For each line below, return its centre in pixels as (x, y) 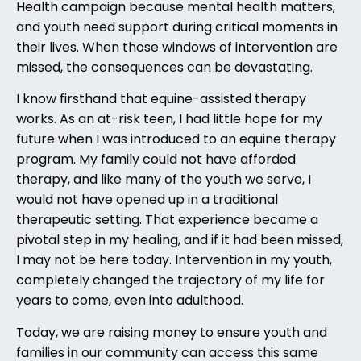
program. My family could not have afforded (156, 161)
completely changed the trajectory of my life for (170, 282)
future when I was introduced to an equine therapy (176, 141)
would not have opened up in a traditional (147, 201)
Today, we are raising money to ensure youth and (172, 333)
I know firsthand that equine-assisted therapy (161, 100)
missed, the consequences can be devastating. (164, 68)
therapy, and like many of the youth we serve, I (164, 181)
